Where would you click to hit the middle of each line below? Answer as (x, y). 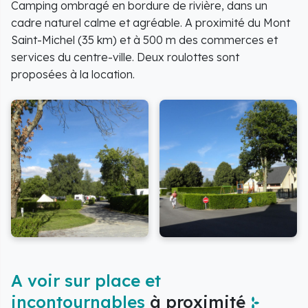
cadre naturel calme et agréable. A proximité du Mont (151, 22)
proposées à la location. (73, 74)
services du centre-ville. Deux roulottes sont (125, 57)
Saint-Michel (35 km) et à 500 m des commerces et (144, 40)
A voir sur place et (86, 280)
